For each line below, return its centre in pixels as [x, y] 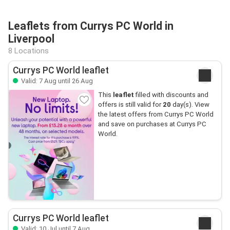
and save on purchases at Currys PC [152, 124]
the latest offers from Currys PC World [156, 114]
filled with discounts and [171, 95]
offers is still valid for [130, 104]
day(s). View [190, 104]
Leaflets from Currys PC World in [91, 26]
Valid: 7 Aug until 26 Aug [56, 81]
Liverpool [31, 39]
